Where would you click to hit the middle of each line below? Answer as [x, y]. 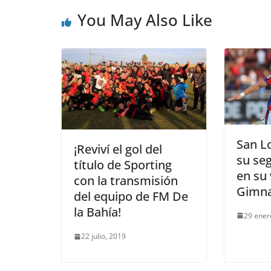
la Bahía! [97, 212]
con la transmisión [126, 181]
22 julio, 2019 [103, 237]
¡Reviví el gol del [118, 149]
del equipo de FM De [131, 197]
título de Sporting [123, 165]
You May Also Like [145, 20]
